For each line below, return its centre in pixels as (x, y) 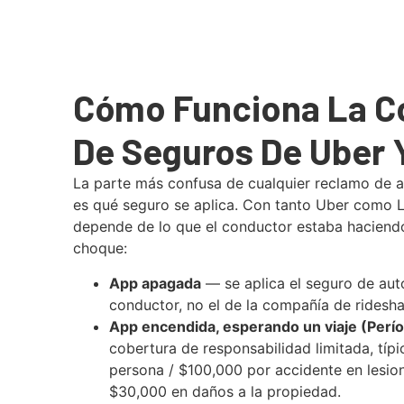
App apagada (155, 283)
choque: (100, 248)
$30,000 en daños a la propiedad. (225, 391)
